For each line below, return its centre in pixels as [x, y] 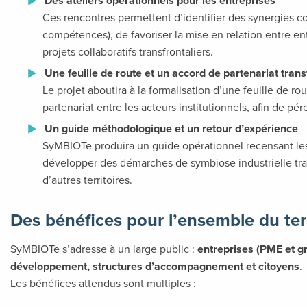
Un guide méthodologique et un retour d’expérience [171, 129]
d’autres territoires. [88, 180]
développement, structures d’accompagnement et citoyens [155, 267]
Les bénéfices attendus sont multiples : [103, 283]
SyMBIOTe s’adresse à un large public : [104, 249]
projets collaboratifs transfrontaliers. [128, 52]
